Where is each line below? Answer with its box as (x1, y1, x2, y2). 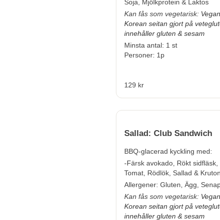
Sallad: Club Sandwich (124, 129, 212, 138)
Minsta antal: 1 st (124, 41, 177, 50)
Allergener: (124, 181, 160, 189)
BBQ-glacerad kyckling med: (124, 147, 212, 156)
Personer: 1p (124, 51, 165, 59)
